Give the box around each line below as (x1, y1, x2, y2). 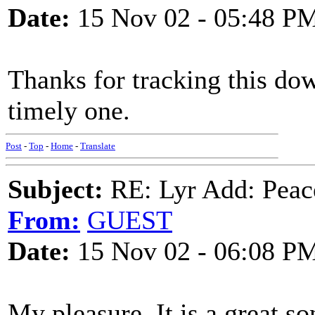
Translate (80, 141, 115, 151)
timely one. (8, 96, 130, 125)
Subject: (8, 174, 103, 204)
